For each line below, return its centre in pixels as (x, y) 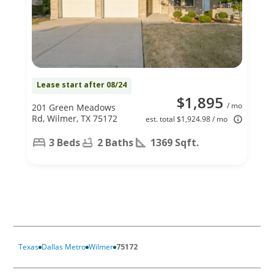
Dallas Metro (64, 247)
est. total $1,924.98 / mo (187, 119)
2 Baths (115, 143)
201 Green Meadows (74, 107)
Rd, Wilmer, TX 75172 (75, 118)
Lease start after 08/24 (82, 85)
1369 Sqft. (175, 143)
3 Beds (65, 143)
